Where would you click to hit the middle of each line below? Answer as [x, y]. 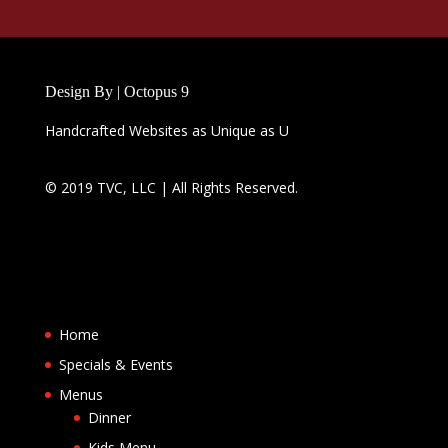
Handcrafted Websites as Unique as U [166, 131]
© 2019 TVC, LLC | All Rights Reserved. [171, 188]
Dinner [109, 417]
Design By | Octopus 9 [116, 92]
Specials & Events [115, 364]
